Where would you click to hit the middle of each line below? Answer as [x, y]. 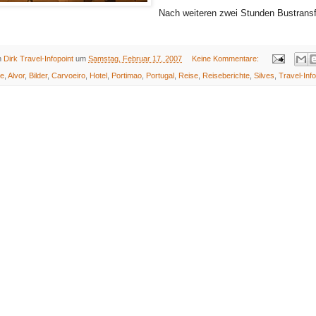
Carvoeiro [68, 76]
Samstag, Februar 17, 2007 [135, 58]
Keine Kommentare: [226, 58]
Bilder [38, 76]
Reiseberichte [226, 76]
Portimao [127, 76]
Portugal [160, 76]
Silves [264, 76]
